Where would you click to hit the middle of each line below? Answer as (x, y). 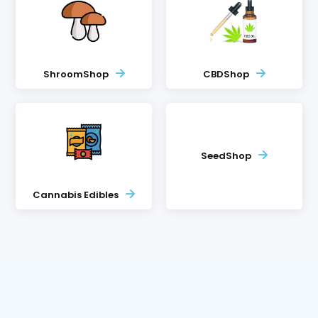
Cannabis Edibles (76, 195)
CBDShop (226, 74)
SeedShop (226, 156)
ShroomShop (76, 74)
